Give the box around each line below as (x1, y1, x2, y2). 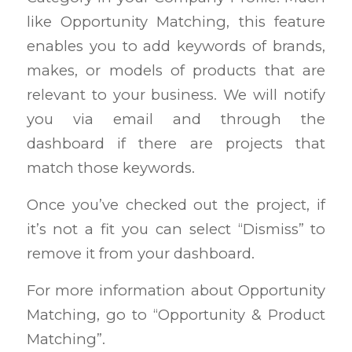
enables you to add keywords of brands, (26, 37, 326, 56)
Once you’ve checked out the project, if (26, 196, 326, 214)
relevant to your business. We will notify (26, 86, 326, 104)
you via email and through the (26, 110, 326, 129)
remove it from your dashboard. (26, 244, 255, 262)
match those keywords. (26, 159, 195, 178)
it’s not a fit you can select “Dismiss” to (26, 220, 326, 238)
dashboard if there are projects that (26, 134, 326, 153)
